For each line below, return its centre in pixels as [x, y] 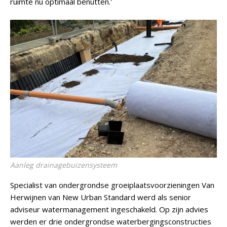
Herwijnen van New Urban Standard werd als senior [101, 197]
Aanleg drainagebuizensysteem [64, 165]
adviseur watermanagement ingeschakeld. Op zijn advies [109, 209]
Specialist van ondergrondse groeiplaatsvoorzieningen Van [112, 185]
